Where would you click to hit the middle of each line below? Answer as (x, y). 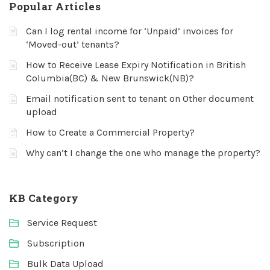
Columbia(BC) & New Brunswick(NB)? (110, 78)
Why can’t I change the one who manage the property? (143, 153)
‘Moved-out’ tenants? (73, 44)
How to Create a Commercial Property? (110, 132)
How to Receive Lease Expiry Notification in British (136, 65)
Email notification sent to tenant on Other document (140, 99)
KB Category (44, 198)
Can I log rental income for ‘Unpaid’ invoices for (130, 31)
